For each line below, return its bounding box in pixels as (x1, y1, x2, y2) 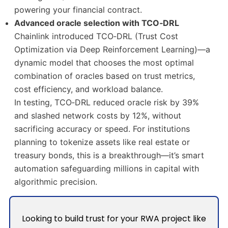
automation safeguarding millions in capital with (14, 163, 199, 174)
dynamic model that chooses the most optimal (14, 58, 194, 68)
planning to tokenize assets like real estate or (14, 137, 190, 148)
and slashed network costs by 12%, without (14, 110, 182, 121)
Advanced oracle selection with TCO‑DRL (14, 18, 180, 28)
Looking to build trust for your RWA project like (22, 212, 206, 224)
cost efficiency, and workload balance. (14, 84, 163, 95)
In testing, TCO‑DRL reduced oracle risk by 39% (14, 97, 199, 108)
